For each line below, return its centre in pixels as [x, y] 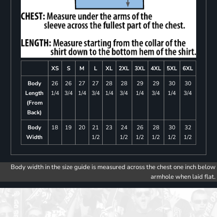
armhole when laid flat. [183, 177]
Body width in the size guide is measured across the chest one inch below [113, 167]
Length [35, 93]
